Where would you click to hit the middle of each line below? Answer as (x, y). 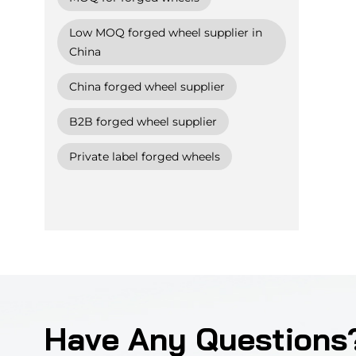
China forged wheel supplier (147, 86)
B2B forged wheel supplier (143, 121)
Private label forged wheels (144, 156)
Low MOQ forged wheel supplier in (165, 32)
